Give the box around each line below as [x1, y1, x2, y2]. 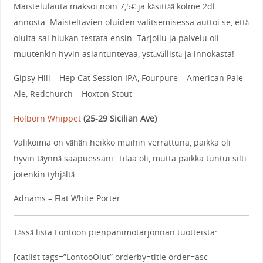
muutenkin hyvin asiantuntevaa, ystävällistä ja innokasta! [13, 48, 234, 59]
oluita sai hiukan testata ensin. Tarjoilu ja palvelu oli [13, 32, 219, 43]
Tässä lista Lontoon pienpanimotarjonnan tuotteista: [13, 227, 217, 238]
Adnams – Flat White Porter [13, 193, 120, 204]
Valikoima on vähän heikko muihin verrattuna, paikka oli [13, 136, 231, 148]
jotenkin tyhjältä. [13, 168, 77, 180]
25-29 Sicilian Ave [85, 112, 154, 124]
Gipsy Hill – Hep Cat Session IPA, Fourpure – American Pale [13, 72, 243, 84]
